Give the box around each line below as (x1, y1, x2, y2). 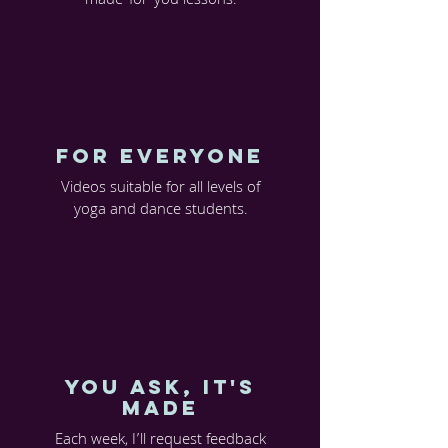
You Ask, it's (64, 374, 256, 399)
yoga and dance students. (73, 198, 248, 224)
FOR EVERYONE (56, 143, 264, 168)
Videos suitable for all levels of (61, 176, 260, 202)
